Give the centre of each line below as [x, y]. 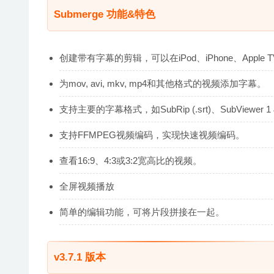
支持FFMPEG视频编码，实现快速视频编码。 [152, 135]
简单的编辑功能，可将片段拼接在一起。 [142, 212]
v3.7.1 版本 [80, 257]
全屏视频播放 [87, 186]
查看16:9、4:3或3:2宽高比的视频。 [131, 160]
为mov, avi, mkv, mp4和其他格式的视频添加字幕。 [163, 83]
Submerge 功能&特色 [105, 14]
